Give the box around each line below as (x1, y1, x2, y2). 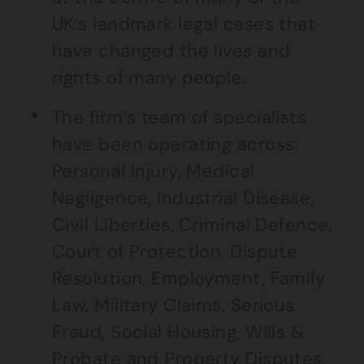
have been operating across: (52, 132, 298, 156)
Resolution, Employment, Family (52, 266, 326, 290)
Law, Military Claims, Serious (52, 293, 295, 317)
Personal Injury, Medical (52, 159, 255, 183)
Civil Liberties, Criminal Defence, (52, 213, 332, 236)
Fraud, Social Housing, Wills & (52, 320, 305, 344)
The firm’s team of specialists (52, 106, 307, 129)
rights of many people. (52, 66, 246, 89)
